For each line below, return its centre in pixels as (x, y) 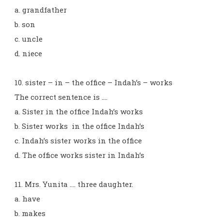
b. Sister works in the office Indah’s (79, 126)
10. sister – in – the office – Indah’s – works (93, 82)
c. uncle (29, 39)
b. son (25, 24)
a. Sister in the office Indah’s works (79, 111)
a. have (27, 199)
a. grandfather (41, 10)
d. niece (28, 53)
